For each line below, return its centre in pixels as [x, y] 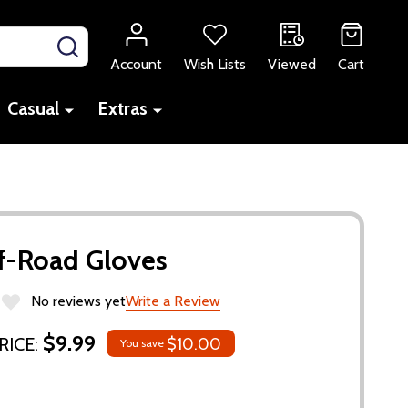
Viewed [292, 64]
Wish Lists [215, 64]
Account [136, 64]
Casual [33, 108]
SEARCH [105, 43]
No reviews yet [78, 301]
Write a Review [173, 301]
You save [142, 342]
